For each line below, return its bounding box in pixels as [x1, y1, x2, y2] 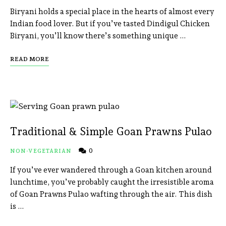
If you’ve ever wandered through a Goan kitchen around [10, 165, 212, 175]
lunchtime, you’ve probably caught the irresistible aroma [10, 178, 214, 187]
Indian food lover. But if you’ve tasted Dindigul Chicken [10, 19, 210, 29]
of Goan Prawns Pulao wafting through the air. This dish [10, 190, 212, 199]
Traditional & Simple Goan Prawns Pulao [10, 125, 212, 138]
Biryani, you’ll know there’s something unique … [10, 31, 186, 41]
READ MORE [10, 55, 49, 63]
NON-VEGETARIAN [10, 148, 72, 155]
